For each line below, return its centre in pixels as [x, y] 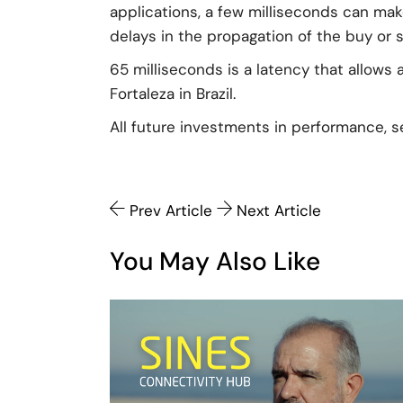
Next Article [278, 210]
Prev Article [170, 210]
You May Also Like [215, 261]
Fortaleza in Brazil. [173, 94]
